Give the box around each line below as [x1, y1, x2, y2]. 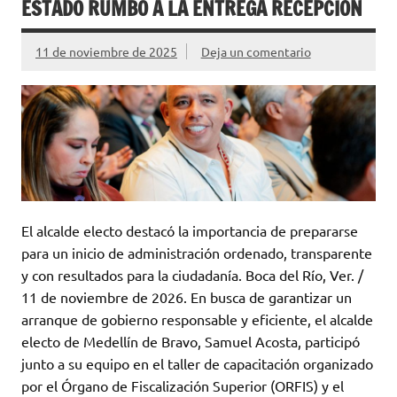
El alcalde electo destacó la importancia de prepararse [21, 221, 358, 239]
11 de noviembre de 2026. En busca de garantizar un [21, 287, 352, 306]
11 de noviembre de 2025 [35, 43, 177, 60]
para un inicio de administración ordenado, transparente [21, 243, 372, 261]
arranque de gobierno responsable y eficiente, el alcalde [21, 309, 373, 328]
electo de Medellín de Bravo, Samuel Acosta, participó [21, 331, 360, 350]
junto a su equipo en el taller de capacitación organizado [21, 354, 373, 372]
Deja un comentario [200, 43, 311, 60]
